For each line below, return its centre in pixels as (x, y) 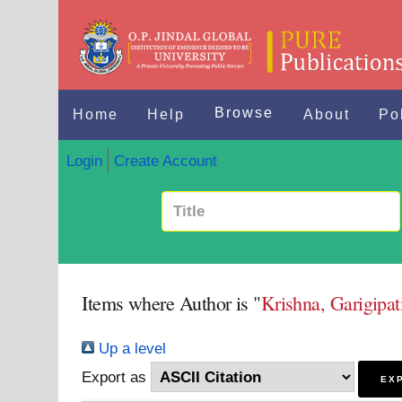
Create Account (165, 160)
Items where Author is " (171, 303)
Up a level (131, 348)
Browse (245, 113)
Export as (114, 377)
